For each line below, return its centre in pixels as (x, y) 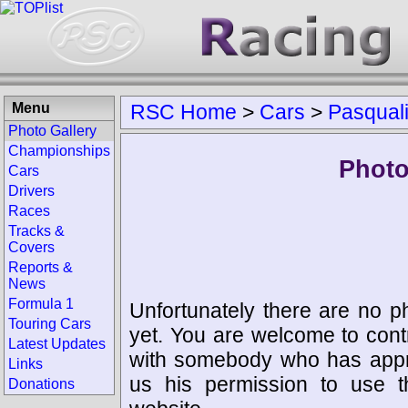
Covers (31, 247)
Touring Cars (50, 324)
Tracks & (36, 231)
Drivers (31, 191)
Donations (41, 384)
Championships (59, 151)
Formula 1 (41, 304)
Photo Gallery (52, 131)
